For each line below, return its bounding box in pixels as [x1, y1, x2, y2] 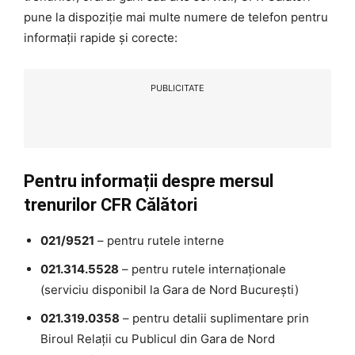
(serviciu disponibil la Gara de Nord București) [40, 282, 299, 298]
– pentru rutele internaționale [119, 261, 286, 277]
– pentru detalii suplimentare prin [120, 311, 309, 326]
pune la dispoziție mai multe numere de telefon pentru [24, 10, 328, 25]
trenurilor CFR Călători [24, 195, 197, 216]
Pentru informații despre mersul [24, 171, 273, 192]
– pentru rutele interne [94, 233, 224, 249]
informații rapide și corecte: [24, 30, 177, 46]
